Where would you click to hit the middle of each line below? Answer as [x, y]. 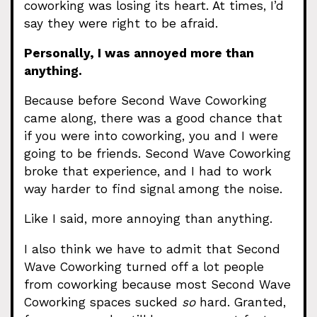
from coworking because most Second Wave [157, 284]
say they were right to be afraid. [121, 23]
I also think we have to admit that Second [152, 249]
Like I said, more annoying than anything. [148, 219]
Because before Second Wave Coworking [145, 100]
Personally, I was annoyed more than [139, 53]
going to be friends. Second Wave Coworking [157, 154]
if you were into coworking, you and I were [151, 136]
